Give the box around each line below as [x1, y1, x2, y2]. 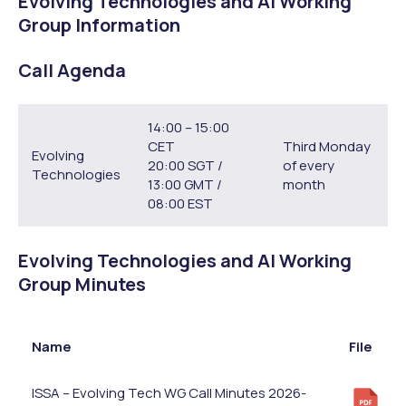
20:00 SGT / [148, 155, 223, 175]
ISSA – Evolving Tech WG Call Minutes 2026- [32, 382, 306, 402]
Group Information [18, 12, 180, 37]
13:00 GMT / [148, 174, 222, 194]
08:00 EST [148, 193, 213, 213]
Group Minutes [18, 271, 146, 296]
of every [283, 155, 334, 175]
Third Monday [283, 136, 371, 156]
